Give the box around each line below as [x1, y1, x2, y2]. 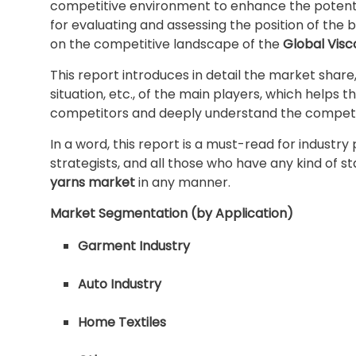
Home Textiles [78, 313, 166, 331]
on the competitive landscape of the [50, 35, 283, 53]
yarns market [50, 173, 135, 192]
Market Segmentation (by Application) [50, 204, 293, 222]
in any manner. [135, 173, 230, 192]
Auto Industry [78, 275, 161, 293]
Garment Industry [78, 237, 190, 255]
